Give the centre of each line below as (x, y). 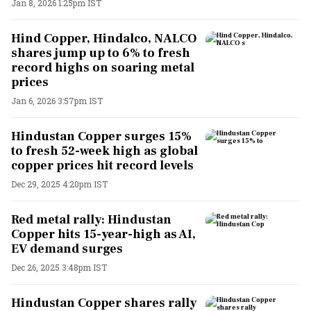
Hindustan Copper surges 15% (101, 136)
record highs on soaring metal (103, 67)
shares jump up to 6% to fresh (101, 53)
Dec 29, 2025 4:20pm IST (59, 184)
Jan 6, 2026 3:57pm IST (57, 100)
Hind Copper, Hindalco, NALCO (104, 38)
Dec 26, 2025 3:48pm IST (59, 267)
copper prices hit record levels (102, 165)
